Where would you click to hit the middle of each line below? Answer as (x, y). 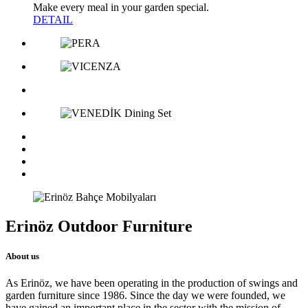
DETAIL (53, 19)
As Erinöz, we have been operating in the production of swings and (152, 283)
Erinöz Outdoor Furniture (99, 226)
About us (22, 256)
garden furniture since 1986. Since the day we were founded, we (145, 296)
